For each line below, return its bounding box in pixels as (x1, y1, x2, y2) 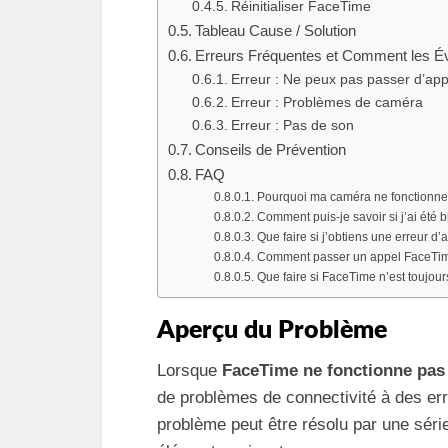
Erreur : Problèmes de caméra (230, 95, 423, 110)
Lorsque (157, 361, 222, 380)
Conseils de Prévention (195, 141, 347, 158)
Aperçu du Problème (157, 318, 387, 343)
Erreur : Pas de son (230, 118, 354, 133)
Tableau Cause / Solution (195, 22, 357, 39)
